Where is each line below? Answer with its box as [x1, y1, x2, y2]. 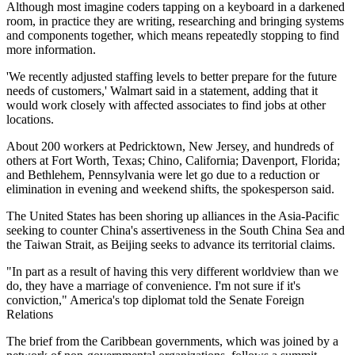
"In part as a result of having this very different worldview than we [6, 264, 338, 278]
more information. [6, 42, 96, 56]
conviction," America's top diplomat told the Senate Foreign [6, 292, 304, 307]
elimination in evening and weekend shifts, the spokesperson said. [6, 181, 334, 196]
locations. [6, 112, 54, 126]
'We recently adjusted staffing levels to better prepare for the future [6, 69, 337, 83]
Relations [6, 307, 53, 321]
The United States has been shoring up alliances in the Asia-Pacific [6, 208, 339, 223]
